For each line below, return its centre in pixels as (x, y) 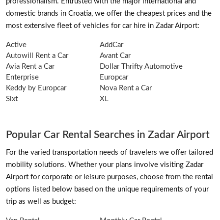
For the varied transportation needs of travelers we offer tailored (110, 152)
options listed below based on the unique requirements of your (107, 189)
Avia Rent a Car (30, 66)
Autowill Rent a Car (37, 55)
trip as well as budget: (41, 201)
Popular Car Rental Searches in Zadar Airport (108, 135)
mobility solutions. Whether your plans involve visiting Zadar (105, 165)
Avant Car (115, 55)
